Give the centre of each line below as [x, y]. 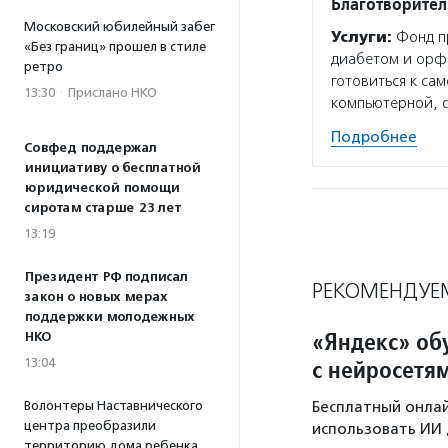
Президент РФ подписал [106, 277]
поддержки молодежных [109, 317]
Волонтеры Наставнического [113, 405]
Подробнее [374, 137]
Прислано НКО [112, 92]
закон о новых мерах [95, 297]
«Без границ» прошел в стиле [115, 46]
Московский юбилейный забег [119, 26]
